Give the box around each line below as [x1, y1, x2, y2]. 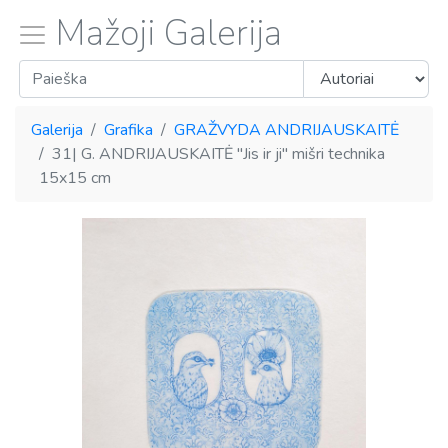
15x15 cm [39, 167, 111, 189]
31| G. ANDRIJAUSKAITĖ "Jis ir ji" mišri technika [52, 143, 385, 165]
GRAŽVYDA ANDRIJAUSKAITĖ [174, 119, 399, 141]
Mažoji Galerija [56, 9, 282, 58]
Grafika [104, 119, 153, 141]
